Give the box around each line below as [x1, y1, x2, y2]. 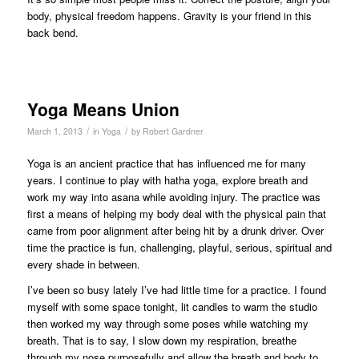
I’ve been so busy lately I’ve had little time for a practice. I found [26, 281, 326, 297]
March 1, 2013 [26, 124, 83, 137]
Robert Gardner [142, 124, 204, 137]
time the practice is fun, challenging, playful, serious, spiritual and [26, 239, 332, 255]
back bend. [26, 25, 79, 41]
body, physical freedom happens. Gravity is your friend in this [26, 8, 312, 24]
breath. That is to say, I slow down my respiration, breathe [26, 332, 296, 348]
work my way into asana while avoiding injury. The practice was [26, 188, 321, 204]
